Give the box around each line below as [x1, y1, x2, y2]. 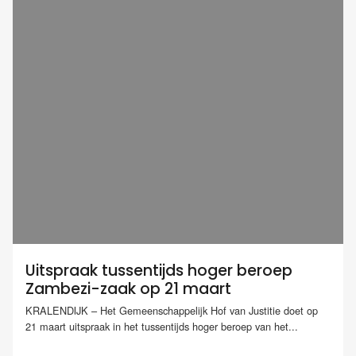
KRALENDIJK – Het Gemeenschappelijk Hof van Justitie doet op [25, 303, 318, 319]
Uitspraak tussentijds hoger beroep [25, 260, 292, 281]
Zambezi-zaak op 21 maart [25, 278, 231, 300]
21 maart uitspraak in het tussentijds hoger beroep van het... [25, 319, 298, 335]
